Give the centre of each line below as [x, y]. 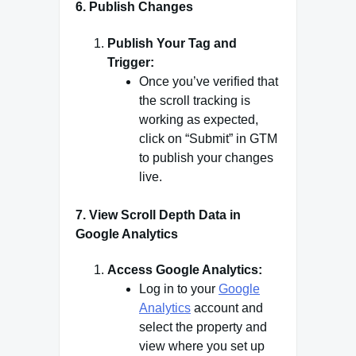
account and [227, 308]
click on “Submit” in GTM [208, 138]
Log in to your [179, 288]
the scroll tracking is [195, 100]
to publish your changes [206, 157]
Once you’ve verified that [209, 81]
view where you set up [202, 346]
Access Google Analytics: [185, 269]
